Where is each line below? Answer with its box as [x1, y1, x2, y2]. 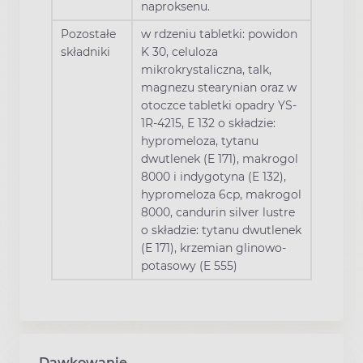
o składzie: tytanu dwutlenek [141, 223, 301, 238]
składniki [61, 45, 110, 60]
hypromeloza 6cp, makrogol [141, 187, 301, 203]
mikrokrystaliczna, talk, [141, 62, 271, 78]
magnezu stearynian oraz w [141, 80, 297, 96]
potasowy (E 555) [141, 258, 237, 274]
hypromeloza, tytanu [141, 134, 258, 149]
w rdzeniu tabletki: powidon [141, 27, 297, 42]
